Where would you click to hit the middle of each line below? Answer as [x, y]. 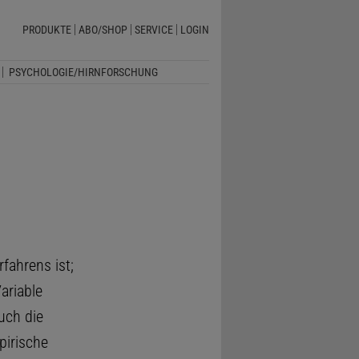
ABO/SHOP [103, 30]
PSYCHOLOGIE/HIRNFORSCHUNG [83, 72]
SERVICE [153, 30]
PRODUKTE [46, 30]
